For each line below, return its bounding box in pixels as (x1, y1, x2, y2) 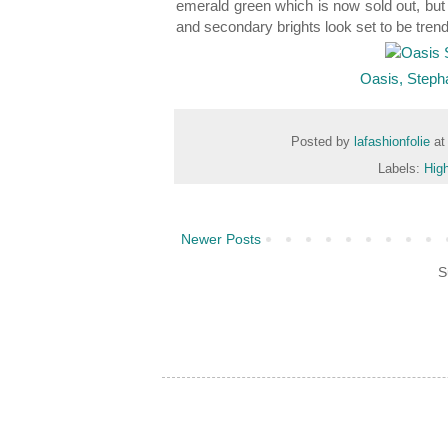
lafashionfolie (353, 134, 434, 149)
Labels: (377, 161, 424, 176)
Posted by (290, 134, 354, 149)
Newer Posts (181, 230, 261, 247)
